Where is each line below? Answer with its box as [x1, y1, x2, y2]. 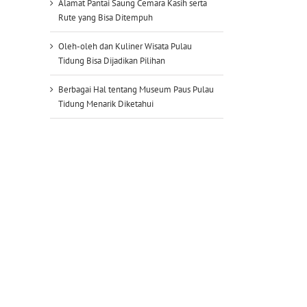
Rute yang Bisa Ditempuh [58, 11, 153, 23]
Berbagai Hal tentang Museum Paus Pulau [58, 83, 214, 95]
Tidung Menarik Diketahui [58, 97, 153, 110]
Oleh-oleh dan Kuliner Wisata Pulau [58, 40, 192, 52]
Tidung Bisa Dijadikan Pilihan [58, 54, 165, 66]
